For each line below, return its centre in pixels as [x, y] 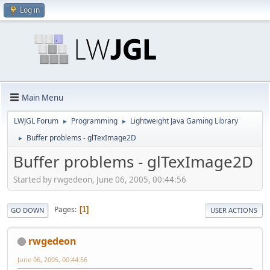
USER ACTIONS [234, 210]
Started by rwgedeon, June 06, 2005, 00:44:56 [100, 179]
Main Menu [42, 97]
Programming [94, 121]
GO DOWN [28, 210]
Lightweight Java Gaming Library [184, 121]
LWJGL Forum [36, 121]
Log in [30, 10]
